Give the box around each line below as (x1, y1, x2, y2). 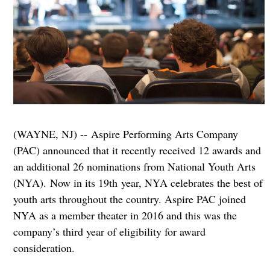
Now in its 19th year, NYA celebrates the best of (49, 175, 263, 190)
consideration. (13, 240, 75, 256)
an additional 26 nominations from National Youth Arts (13, 159, 256, 174)
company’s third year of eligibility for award (13, 224, 206, 239)
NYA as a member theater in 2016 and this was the (13, 208, 237, 223)
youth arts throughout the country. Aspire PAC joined (13, 192, 246, 207)
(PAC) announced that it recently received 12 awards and (13, 143, 261, 158)
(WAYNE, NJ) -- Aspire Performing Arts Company (13, 127, 238, 142)
